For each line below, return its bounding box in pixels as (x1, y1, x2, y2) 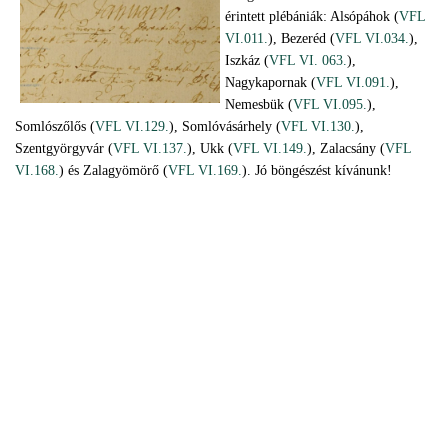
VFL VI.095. (293, 97, 367, 112)
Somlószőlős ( (15, 119, 95, 134)
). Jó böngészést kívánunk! (242, 163, 392, 178)
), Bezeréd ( (268, 31, 335, 46)
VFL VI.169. (168, 163, 242, 178)
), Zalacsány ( (307, 141, 385, 156)
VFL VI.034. (335, 31, 409, 46)
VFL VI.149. (233, 141, 307, 156)
